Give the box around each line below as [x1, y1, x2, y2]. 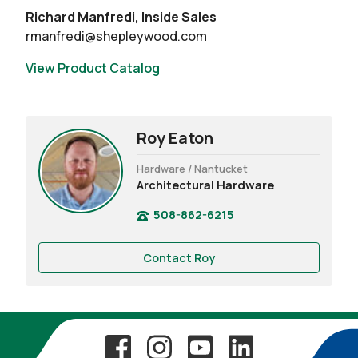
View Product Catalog [26, 59, 160, 78]
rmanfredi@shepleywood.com [26, 27, 207, 46]
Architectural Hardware [137, 177, 275, 193]
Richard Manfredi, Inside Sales [26, 8, 217, 26]
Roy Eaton [137, 127, 214, 149]
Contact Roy [143, 250, 215, 266]
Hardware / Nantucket [137, 161, 249, 177]
